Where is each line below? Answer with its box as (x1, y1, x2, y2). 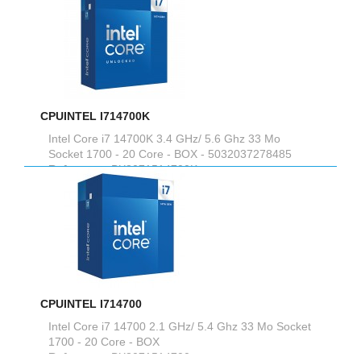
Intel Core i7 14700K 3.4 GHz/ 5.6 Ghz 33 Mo (48, 131, 280, 145)
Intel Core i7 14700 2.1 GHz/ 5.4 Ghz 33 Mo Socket (48, 319, 311, 333)
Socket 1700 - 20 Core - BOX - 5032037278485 (48, 147, 292, 160)
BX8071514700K (111, 162, 197, 176)
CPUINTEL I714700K (40, 109, 150, 122)
